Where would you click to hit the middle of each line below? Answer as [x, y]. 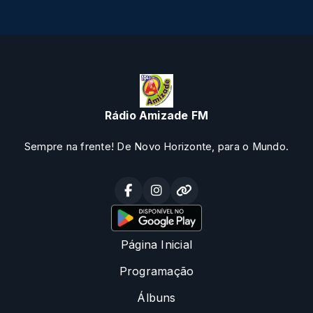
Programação [156, 271]
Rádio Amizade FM [156, 115]
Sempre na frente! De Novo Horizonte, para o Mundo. [156, 146]
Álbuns [156, 298]
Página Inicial [156, 245]
